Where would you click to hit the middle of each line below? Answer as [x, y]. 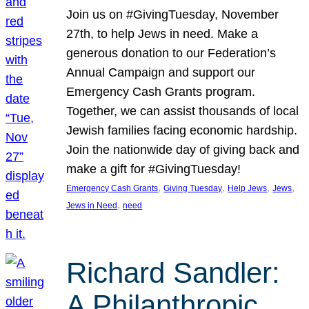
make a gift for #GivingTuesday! [154, 169]
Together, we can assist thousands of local [183, 111]
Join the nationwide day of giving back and [183, 150]
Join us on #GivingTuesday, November [173, 15]
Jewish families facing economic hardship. [182, 131]
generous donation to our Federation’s [171, 53]
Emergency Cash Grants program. [161, 92]
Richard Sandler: [173, 272]
